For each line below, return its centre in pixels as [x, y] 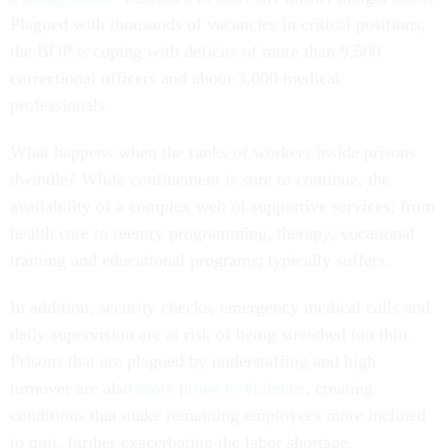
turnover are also [73, 387]
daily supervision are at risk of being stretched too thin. [211, 333]
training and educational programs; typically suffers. [202, 259]
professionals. [62, 104]
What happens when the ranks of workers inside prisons [213, 151]
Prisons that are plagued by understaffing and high [193, 360]
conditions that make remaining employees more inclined [218, 414]
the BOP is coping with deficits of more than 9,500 [195, 50]
